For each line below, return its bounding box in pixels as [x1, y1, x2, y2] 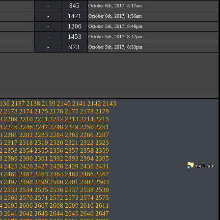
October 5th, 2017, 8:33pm [88, 44, 142, 50]
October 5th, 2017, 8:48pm [88, 24, 142, 29]
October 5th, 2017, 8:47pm [88, 34, 142, 39]
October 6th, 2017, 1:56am [88, 13, 142, 19]
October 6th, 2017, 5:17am [88, 3, 142, 8]
